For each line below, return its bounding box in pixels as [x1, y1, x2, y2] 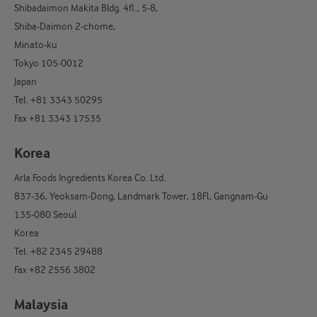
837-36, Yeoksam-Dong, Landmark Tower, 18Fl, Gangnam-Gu [14, 190, 268, 202]
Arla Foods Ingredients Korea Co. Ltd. [14, 172, 166, 184]
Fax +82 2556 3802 [14, 264, 96, 276]
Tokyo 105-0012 [14, 57, 83, 69]
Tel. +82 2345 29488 [14, 246, 103, 258]
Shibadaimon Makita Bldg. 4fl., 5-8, [14, 2, 160, 14]
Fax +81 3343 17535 [14, 113, 101, 125]
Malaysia [14, 296, 68, 313]
